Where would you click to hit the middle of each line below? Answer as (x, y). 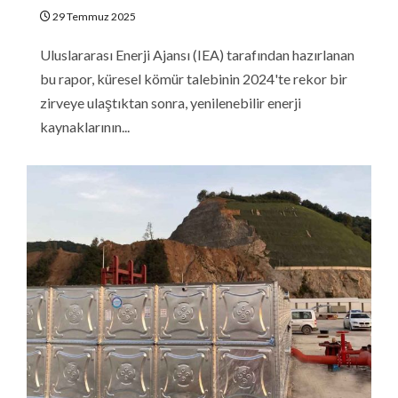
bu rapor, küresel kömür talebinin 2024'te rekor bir (194, 78)
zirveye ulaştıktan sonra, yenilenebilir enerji (171, 102)
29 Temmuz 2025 (93, 16)
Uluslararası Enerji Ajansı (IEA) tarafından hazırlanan (197, 54)
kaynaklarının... (85, 126)
